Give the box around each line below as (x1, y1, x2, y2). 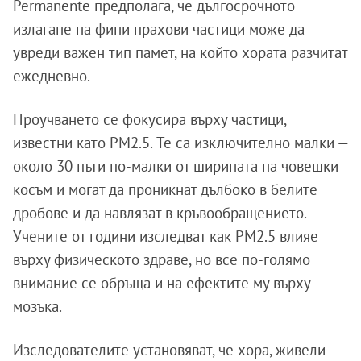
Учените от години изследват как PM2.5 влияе (13, 226, 318, 247)
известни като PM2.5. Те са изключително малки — (13, 133, 348, 153)
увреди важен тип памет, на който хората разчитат (13, 43, 347, 63)
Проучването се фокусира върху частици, (13, 110, 286, 130)
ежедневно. (13, 66, 90, 86)
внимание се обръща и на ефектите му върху (13, 273, 310, 293)
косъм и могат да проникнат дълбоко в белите (13, 180, 317, 200)
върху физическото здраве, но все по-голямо (13, 250, 310, 270)
